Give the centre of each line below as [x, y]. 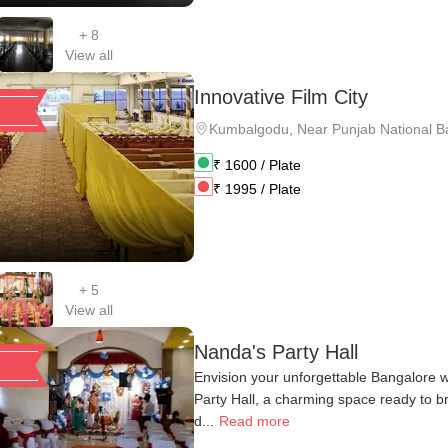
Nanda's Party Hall [276, 351]
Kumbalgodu [249, 128]
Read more [254, 420]
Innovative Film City [281, 96]
